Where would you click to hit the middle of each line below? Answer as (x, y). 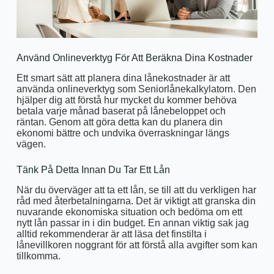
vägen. (31, 144)
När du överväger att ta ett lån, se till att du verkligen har (136, 190)
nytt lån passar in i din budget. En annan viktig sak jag (132, 223)
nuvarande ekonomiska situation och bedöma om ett (129, 212)
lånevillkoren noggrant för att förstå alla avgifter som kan (137, 245)
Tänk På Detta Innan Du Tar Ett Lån (93, 169)
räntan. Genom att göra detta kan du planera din (119, 122)
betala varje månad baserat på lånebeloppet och (121, 111)
